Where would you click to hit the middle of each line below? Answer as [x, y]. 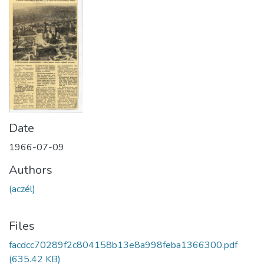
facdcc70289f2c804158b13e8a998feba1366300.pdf [123, 245]
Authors [31, 170]
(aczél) [22, 189]
